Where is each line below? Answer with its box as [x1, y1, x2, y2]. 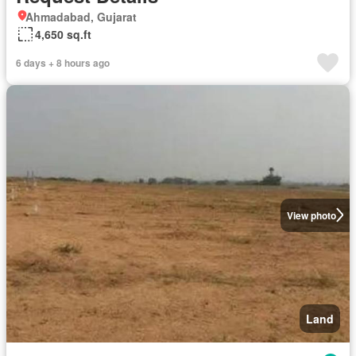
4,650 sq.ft [35, 25, 91, 42]
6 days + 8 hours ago [16, 55, 110, 70]
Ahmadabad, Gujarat [25, 8, 137, 25]
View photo [286, 207, 336, 222]
